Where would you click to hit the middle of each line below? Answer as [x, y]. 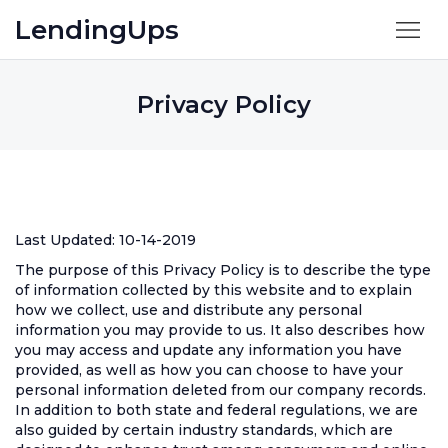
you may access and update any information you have [208, 350]
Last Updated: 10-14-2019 [105, 240]
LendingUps [97, 30]
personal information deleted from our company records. [220, 390]
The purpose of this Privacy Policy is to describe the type [223, 270]
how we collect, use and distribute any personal [188, 310]
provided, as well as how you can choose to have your [209, 370]
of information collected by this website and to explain [213, 290]
